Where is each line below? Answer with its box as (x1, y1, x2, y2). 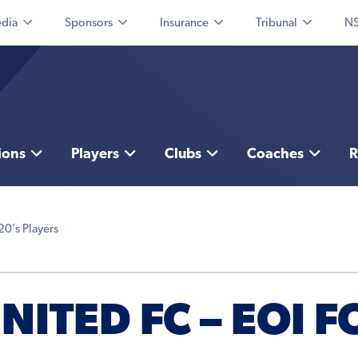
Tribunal (256, 18, 297, 30)
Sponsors (65, 18, 113, 30)
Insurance (160, 18, 209, 30)
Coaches (246, 147, 304, 163)
